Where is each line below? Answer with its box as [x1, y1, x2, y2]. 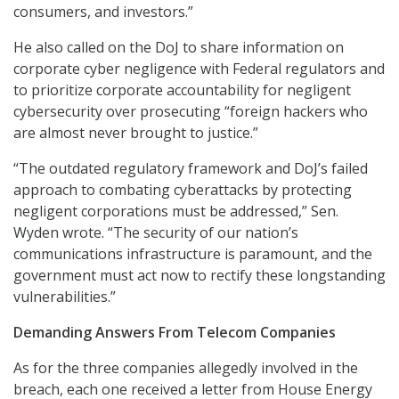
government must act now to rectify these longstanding [13, 265, 386, 286]
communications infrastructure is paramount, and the [13, 244, 372, 265]
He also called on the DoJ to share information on [13, 37, 344, 58]
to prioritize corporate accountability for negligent [13, 80, 351, 101]
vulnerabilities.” [13, 287, 116, 307]
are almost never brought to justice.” [13, 123, 258, 143]
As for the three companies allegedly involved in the [13, 358, 358, 379]
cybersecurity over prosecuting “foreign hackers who [13, 102, 368, 122]
